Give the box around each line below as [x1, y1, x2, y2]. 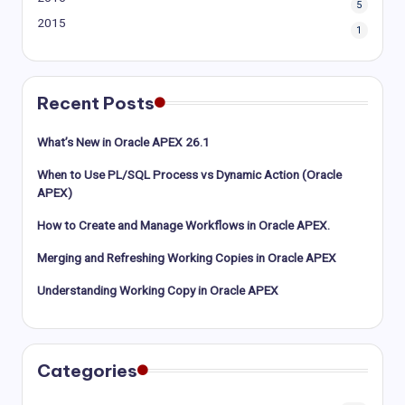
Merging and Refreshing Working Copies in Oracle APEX [37, 250, 336, 265]
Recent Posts [37, 91, 155, 114]
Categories [37, 359, 137, 381]
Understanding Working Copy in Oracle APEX [37, 282, 278, 297]
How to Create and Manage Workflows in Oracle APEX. [37, 217, 330, 232]
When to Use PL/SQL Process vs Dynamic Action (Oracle [37, 166, 342, 182]
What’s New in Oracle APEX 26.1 [37, 134, 210, 149]
